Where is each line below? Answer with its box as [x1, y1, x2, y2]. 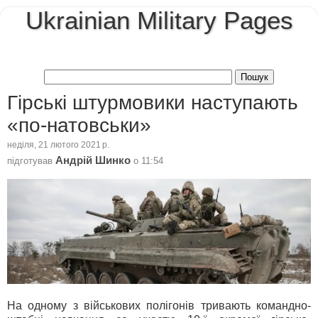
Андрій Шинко [55, 154, 131, 166]
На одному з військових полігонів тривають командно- [7, 299, 311, 312]
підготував [7, 155, 55, 166]
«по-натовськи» [7, 114, 151, 136]
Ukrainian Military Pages [25, 7, 293, 34]
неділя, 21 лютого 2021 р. [7, 141, 109, 150]
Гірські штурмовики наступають [7, 91, 298, 114]
